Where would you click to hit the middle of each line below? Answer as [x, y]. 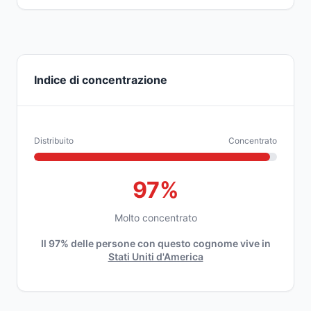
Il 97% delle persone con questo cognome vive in [155, 243]
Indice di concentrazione [101, 80]
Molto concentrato [155, 218]
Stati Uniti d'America [155, 257]
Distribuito [54, 141]
